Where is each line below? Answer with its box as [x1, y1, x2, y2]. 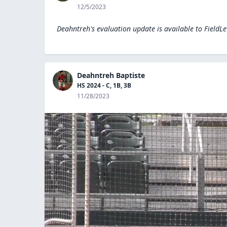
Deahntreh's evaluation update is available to [57, 24, 202, 33]
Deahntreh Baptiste [77, 70, 145, 80]
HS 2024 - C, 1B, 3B [77, 81, 131, 90]
